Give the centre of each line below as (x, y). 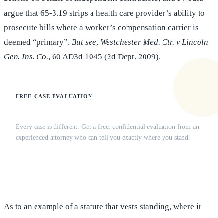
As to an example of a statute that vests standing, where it (102, 207)
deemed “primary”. (38, 42)
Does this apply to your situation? (86, 112)
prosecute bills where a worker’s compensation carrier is (101, 28)
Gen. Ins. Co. (26, 57)
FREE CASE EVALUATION (54, 97)
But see (84, 42)
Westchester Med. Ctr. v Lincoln (154, 42)
